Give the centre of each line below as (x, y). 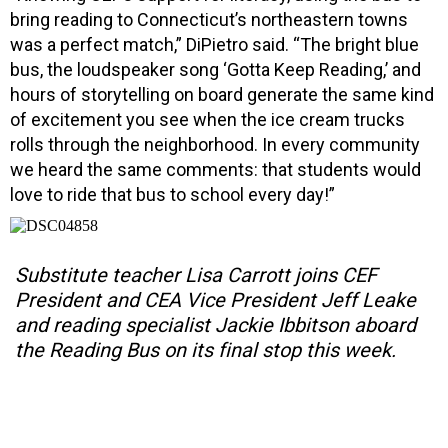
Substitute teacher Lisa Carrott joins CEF (196, 274)
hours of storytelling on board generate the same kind (222, 94)
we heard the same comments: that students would (215, 169)
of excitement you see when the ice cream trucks (207, 119)
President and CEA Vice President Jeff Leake (215, 299)
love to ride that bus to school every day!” (172, 194)
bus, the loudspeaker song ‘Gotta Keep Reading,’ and (215, 69)
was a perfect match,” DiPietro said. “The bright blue (214, 44)
